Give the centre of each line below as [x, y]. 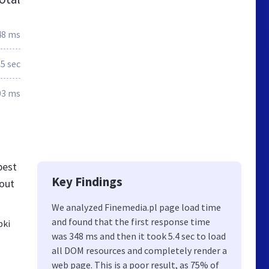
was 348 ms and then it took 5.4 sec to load [139, 236]
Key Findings [87, 182]
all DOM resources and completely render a [139, 250]
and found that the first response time [131, 222]
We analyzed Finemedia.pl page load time [136, 207]
